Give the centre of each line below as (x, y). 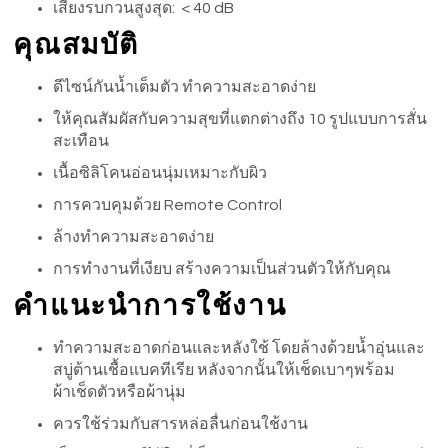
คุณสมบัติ (76, 45)
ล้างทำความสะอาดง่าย (134, 237)
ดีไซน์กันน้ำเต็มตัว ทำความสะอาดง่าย (185, 87)
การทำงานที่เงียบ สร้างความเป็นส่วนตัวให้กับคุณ (222, 269)
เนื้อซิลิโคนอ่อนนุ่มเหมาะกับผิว (160, 173)
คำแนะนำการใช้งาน (150, 306)
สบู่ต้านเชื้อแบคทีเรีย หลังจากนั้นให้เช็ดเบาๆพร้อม (224, 370)
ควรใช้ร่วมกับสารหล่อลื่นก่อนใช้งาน (181, 424)
